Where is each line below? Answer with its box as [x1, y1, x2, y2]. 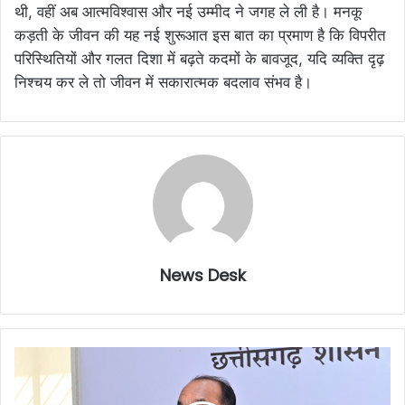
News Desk [159, 264, 246, 287]
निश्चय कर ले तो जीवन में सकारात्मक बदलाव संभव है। [14, 73, 312, 92]
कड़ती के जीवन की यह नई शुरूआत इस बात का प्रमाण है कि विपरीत [14, 26, 386, 45]
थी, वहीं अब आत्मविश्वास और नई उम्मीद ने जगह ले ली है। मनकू [14, 3, 363, 22]
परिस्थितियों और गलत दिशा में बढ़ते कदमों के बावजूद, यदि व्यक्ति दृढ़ [14, 50, 384, 69]
